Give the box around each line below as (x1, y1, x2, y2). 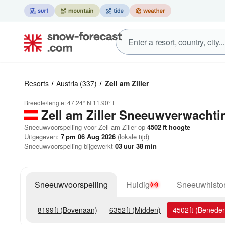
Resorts (24, 78, 49, 88)
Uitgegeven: (24, 132, 61, 141)
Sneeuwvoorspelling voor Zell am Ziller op (24, 122, 145, 132)
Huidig (126, 179, 150, 190)
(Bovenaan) (58, 205, 97, 215)
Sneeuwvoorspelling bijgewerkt (24, 141, 115, 151)
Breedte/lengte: (24, 98, 67, 107)
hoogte (167, 122, 190, 132)
